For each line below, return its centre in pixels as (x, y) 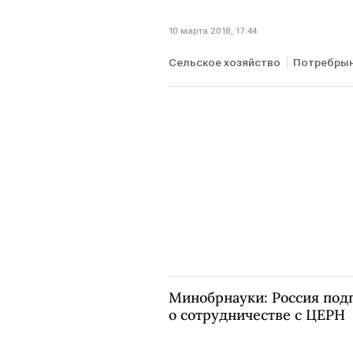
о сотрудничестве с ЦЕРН (257, 315)
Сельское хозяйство (225, 63)
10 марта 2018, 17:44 (213, 31)
